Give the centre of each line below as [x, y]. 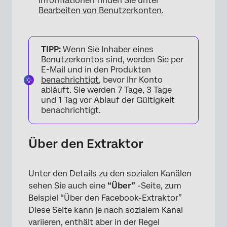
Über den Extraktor [86, 143]
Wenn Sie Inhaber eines [107, 49]
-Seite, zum [158, 185]
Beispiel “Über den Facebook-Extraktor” [105, 198]
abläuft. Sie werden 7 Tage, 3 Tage [106, 90]
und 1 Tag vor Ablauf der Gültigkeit [108, 100]
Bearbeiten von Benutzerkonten [100, 10]
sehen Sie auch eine [68, 185]
